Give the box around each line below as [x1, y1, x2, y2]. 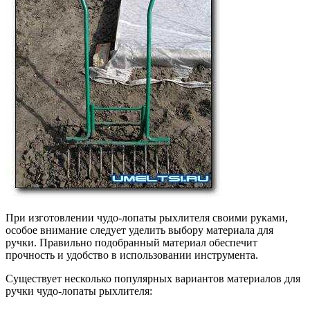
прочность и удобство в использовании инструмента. [6, 249, 258, 262]
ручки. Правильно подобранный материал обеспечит [6, 237, 257, 249]
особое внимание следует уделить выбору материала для [6, 224, 273, 237]
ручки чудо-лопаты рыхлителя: [6, 285, 152, 298]
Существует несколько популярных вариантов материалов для [6, 273, 300, 285]
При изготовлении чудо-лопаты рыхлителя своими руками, [6, 212, 288, 224]
